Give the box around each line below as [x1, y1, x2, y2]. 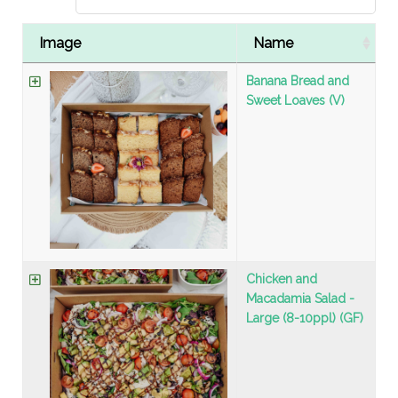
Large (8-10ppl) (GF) [246, 311, 363, 326]
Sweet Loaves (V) [246, 93, 345, 108]
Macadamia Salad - [246, 291, 354, 306]
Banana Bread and [246, 74, 349, 89]
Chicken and [246, 272, 317, 287]
